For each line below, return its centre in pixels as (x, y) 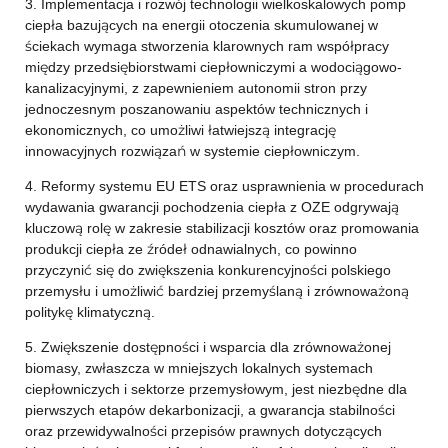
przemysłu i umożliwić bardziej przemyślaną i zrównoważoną (216, 291)
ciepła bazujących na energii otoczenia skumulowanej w (201, 25)
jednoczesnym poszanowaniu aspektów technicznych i (196, 109)
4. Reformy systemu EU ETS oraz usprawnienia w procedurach (224, 186)
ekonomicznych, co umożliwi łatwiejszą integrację (180, 130)
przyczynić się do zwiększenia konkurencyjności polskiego (207, 270)
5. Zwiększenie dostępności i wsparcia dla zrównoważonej (207, 347)
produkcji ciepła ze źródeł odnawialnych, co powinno (190, 249)
